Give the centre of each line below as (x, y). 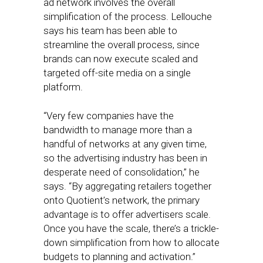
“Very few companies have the (109, 116)
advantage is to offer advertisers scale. (127, 214)
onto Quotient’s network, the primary (122, 200)
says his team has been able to (110, 31)
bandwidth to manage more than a (118, 130)
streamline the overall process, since (122, 45)
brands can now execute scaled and (121, 59)
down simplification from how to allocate (131, 242)
